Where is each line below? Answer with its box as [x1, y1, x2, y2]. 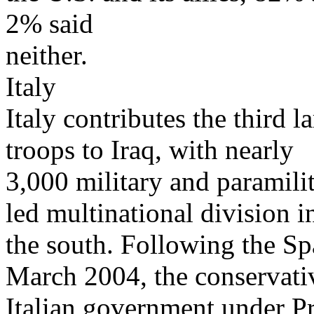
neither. [6, 39, 88, 70]
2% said [6, 8, 93, 39]
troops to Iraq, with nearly [6, 134, 294, 165]
